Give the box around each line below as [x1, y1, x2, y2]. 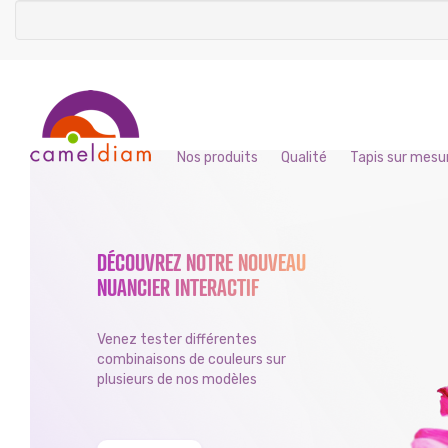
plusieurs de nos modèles [97, 371, 258, 388]
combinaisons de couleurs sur [97, 351, 287, 368]
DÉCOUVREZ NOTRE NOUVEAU [97, 248, 307, 276]
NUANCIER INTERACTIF [97, 273, 260, 301]
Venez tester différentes [97, 331, 258, 348]
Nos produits [177, 149, 258, 166]
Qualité [281, 149, 327, 166]
